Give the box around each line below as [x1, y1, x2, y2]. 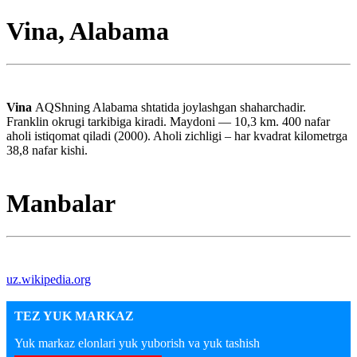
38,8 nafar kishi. [6, 143, 88, 157]
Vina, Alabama [6, 17, 169, 46]
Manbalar [6, 189, 116, 218]
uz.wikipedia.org [6, 272, 91, 286]
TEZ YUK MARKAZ [14, 308, 134, 323]
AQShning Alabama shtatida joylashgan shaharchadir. [35, 100, 306, 114]
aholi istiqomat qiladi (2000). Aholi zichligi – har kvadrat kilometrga [6, 128, 347, 143]
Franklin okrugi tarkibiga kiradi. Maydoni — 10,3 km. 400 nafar [6, 114, 330, 128]
